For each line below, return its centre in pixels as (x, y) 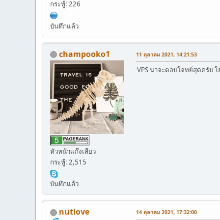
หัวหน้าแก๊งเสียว (73, 151)
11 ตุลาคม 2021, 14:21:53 (166, 54)
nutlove (74, 212)
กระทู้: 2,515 (68, 162)
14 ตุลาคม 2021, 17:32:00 (166, 212)
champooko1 (84, 54)
